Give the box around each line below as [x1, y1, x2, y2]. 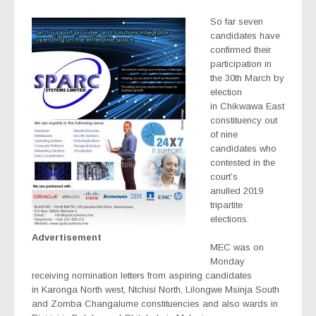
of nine [210, 129, 238, 140]
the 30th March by [210, 73, 284, 84]
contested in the [210, 157, 275, 169]
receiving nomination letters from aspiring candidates [32, 270, 252, 281]
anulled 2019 [210, 186, 263, 197]
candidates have [210, 30, 280, 42]
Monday [210, 256, 245, 267]
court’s [210, 171, 238, 183]
